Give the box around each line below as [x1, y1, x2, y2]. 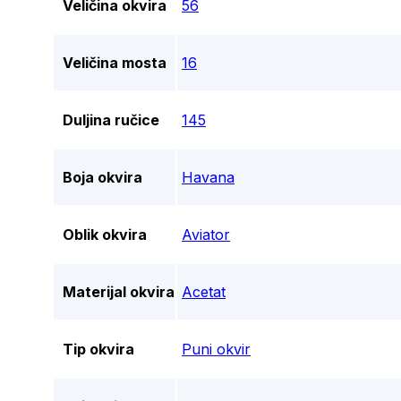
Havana [182, 168, 235, 187]
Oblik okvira [63, 226, 147, 244]
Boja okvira [63, 168, 142, 187]
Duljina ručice [63, 111, 159, 130]
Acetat [182, 283, 226, 302]
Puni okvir [182, 340, 251, 359]
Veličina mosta [63, 54, 166, 73]
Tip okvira [63, 340, 134, 359]
